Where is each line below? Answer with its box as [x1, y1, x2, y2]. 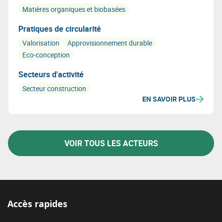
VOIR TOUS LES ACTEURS [64, 138, 158, 149]
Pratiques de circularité [18, 23, 101, 34]
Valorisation [22, 38, 59, 48]
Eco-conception [22, 50, 70, 59]
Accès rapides [7, 198, 67, 210]
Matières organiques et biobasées [22, 4, 125, 14]
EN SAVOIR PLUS [142, 94, 196, 104]
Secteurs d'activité [18, 69, 84, 80]
